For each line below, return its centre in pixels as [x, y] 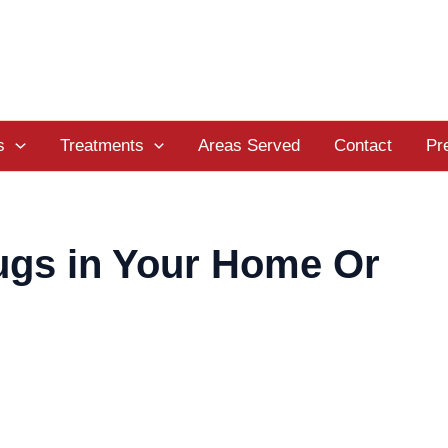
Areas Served [248, 146]
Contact [362, 146]
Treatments [101, 146]
